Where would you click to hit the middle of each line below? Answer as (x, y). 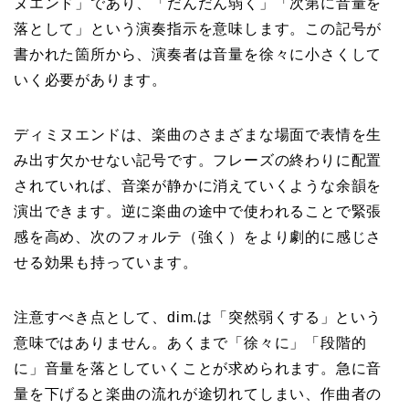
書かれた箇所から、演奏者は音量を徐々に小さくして (198, 55)
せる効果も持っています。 (106, 263)
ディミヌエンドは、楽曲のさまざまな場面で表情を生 (198, 135)
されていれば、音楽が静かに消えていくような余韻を (198, 186)
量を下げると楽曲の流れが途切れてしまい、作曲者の (198, 394)
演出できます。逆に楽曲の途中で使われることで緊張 (198, 212)
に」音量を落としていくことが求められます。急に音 (198, 369)
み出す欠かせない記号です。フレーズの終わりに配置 (198, 161)
